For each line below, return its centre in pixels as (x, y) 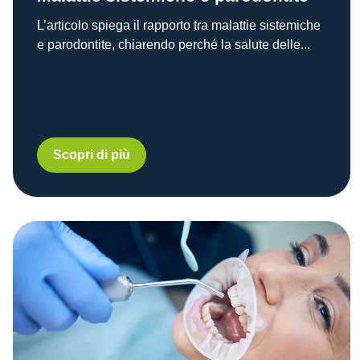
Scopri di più (92, 154)
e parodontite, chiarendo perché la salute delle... (174, 44)
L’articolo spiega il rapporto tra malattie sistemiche (179, 25)
